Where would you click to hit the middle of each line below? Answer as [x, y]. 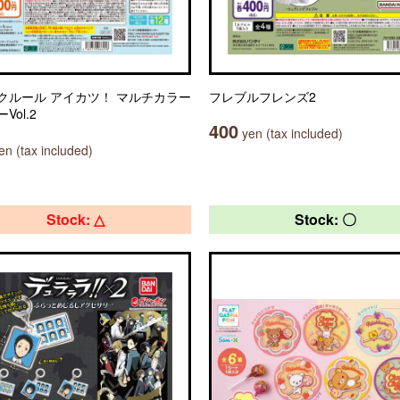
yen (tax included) [291, 133]
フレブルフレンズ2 [262, 96]
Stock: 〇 [325, 219]
